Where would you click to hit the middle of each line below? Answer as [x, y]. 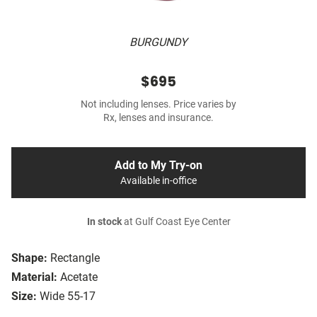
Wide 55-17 [68, 296]
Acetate [79, 277]
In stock [104, 222]
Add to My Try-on [158, 166]
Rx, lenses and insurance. [158, 118]
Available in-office [158, 181]
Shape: [29, 258]
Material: [34, 277]
